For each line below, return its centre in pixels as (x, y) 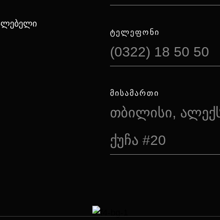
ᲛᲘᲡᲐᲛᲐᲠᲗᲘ (135, 93)
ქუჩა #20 (138, 140)
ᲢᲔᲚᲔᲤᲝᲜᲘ (135, 32)
